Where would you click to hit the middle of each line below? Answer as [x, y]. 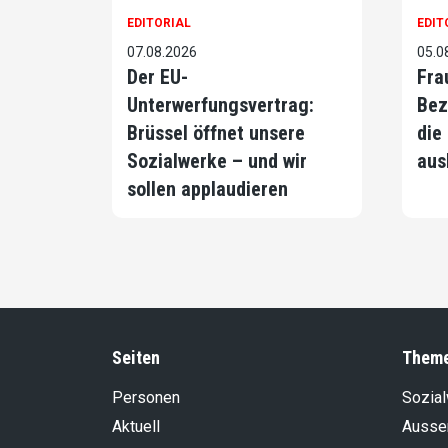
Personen [146, 398]
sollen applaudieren [207, 189]
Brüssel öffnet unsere [216, 133]
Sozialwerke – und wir [217, 161]
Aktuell [136, 427]
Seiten [136, 358]
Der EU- [157, 77]
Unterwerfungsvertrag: [220, 105]
